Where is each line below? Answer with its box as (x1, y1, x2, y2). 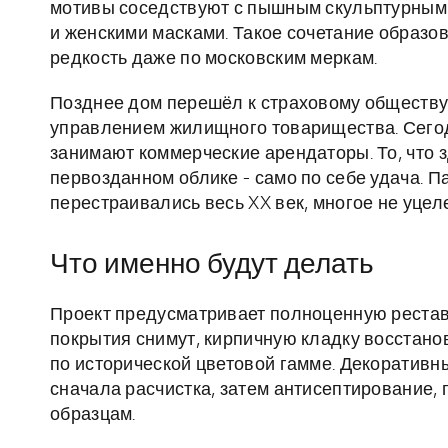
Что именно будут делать (50, 251, 374, 280)
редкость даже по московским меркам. (50, 50, 378, 69)
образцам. (50, 406, 136, 425)
